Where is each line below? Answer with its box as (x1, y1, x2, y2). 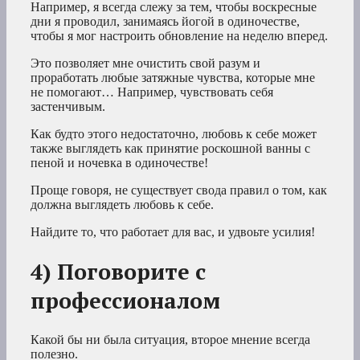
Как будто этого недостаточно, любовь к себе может (31, 126, 317, 141)
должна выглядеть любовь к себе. (31, 197, 214, 211)
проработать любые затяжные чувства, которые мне (31, 70, 315, 84)
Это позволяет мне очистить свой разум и (31, 55, 260, 70)
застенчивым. (31, 99, 105, 113)
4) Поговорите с (31, 256, 206, 286)
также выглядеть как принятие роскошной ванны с (31, 141, 310, 155)
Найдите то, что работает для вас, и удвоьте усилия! (31, 224, 315, 239)
